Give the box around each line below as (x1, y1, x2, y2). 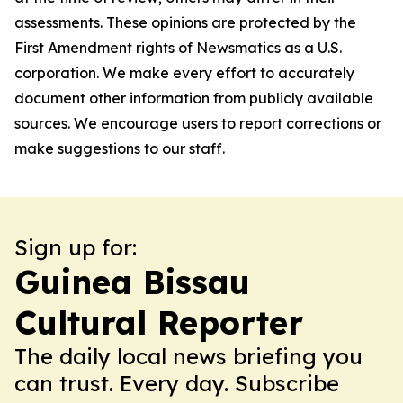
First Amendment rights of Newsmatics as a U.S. (14, 39, 342, 57)
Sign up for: (14, 234, 137, 261)
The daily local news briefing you (14, 343, 363, 370)
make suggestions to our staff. (14, 139, 225, 157)
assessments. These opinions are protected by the (14, 13, 356, 31)
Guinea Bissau (14, 262, 250, 302)
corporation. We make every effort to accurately (14, 64, 354, 82)
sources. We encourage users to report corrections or (14, 114, 381, 132)
